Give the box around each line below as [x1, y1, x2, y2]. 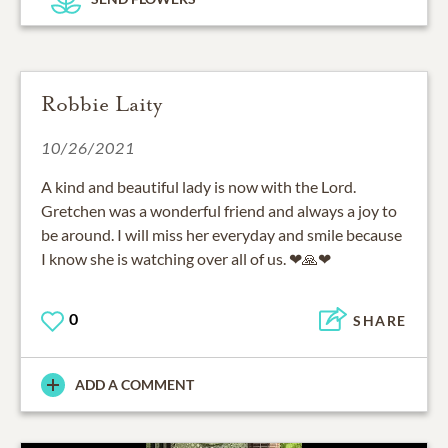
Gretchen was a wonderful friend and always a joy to [41, 201, 397, 221]
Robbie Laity [41, 91, 162, 118]
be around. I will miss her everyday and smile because [41, 225, 402, 245]
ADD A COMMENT [75, 376, 194, 394]
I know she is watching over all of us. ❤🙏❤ [41, 249, 331, 269]
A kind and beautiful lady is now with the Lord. [41, 177, 356, 197]
